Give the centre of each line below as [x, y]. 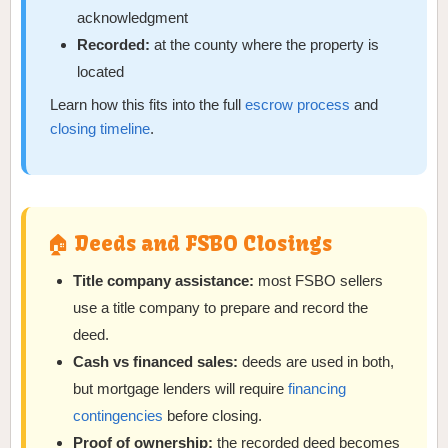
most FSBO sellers [319, 280]
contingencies [118, 415]
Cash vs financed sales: [156, 361]
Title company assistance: [164, 280]
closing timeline [100, 129]
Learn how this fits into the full [147, 105]
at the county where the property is [265, 45]
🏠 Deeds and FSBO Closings [189, 243]
